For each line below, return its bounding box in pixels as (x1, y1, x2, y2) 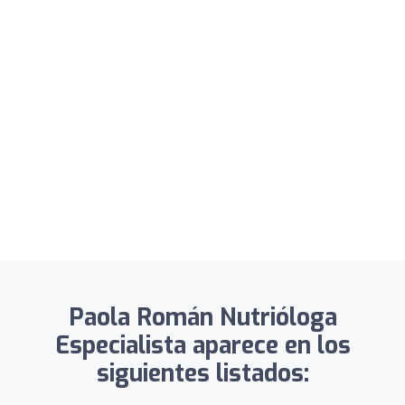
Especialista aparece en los (54, 329, 351, 362)
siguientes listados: (96, 357, 309, 390)
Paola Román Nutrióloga (68, 301, 337, 334)
